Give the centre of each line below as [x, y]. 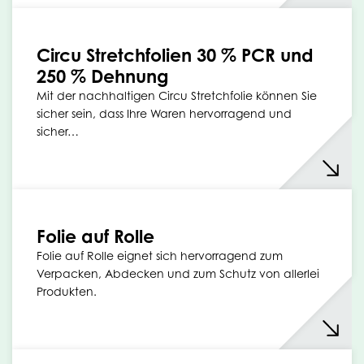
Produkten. [67, 291]
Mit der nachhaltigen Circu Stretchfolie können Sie [177, 95]
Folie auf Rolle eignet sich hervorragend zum [160, 256]
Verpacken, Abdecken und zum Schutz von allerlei [178, 273]
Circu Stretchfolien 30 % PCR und [175, 55]
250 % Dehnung [103, 76]
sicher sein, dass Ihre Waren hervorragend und [164, 113]
